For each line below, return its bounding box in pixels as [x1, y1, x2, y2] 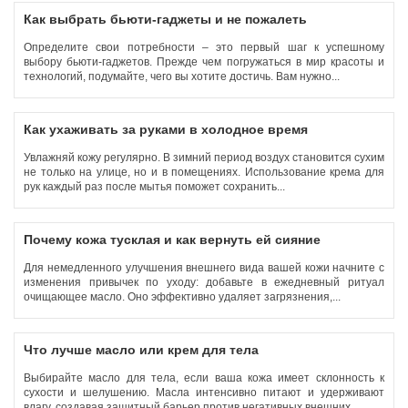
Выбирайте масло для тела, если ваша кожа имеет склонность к [24, 372, 384, 384]
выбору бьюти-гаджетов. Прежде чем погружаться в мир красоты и [24, 56, 384, 68]
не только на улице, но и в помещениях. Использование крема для [24, 166, 384, 178]
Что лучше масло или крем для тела [24, 342, 259, 357]
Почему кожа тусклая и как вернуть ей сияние [24, 232, 321, 247]
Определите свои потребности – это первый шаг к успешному [24, 41, 384, 54]
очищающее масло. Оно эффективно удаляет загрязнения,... [24, 291, 343, 303]
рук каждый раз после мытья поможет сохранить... [24, 180, 288, 193]
